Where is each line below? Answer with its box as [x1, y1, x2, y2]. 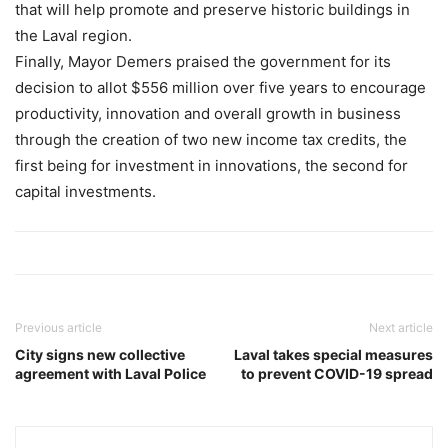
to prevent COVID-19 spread [241, 364, 433, 382]
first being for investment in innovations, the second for [15, 155, 408, 175]
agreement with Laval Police [15, 364, 206, 382]
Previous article [15, 319, 102, 335]
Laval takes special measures [234, 345, 433, 363]
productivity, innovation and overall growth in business [15, 103, 401, 123]
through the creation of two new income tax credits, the [15, 129, 407, 149]
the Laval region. [15, 25, 132, 45]
